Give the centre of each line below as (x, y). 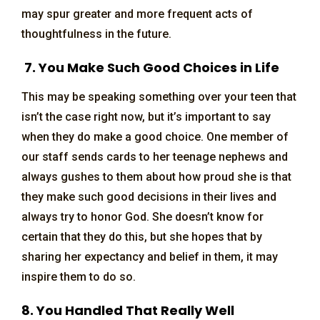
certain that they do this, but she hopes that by (142, 236)
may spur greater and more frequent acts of (137, 14)
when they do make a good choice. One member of (155, 136)
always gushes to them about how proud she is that (156, 176)
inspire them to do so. (79, 276)
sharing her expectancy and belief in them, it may (150, 256)
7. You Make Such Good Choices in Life (150, 67)
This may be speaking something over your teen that (159, 96)
